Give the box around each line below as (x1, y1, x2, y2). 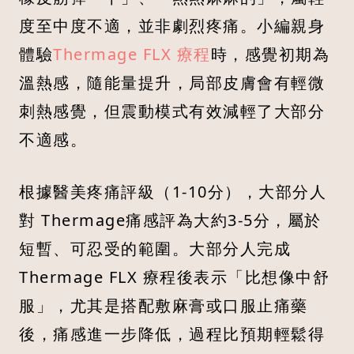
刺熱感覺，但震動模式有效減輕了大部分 (19, 100, 325, 122)
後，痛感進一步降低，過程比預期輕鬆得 (19, 323, 325, 345)
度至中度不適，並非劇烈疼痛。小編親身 (19, 15, 325, 37)
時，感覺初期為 (210, 43, 330, 66)
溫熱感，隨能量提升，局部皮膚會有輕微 (19, 72, 325, 94)
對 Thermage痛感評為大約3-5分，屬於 (19, 209, 322, 232)
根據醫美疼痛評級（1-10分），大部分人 (19, 181, 326, 203)
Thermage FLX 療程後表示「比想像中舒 (19, 266, 330, 288)
